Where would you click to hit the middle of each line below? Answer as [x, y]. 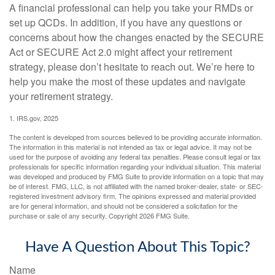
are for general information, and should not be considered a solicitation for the [123, 205]
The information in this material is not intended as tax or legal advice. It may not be [130, 146]
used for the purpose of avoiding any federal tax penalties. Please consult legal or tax [135, 156]
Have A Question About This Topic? [137, 247]
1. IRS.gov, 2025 [34, 118]
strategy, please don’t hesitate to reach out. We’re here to [132, 66]
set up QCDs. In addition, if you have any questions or [126, 22]
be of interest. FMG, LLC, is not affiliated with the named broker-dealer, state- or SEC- [136, 186]
